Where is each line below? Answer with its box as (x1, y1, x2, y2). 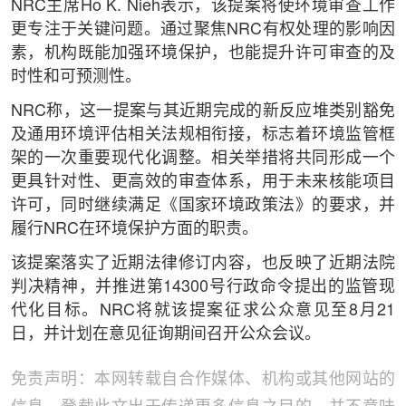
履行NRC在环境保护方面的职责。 (10, 220, 258, 237)
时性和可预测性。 (10, 68, 141, 85)
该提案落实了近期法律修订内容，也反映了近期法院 (10, 255, 396, 272)
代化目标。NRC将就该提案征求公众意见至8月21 (10, 302, 396, 319)
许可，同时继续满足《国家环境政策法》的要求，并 (10, 197, 396, 214)
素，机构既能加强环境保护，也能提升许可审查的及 (10, 44, 396, 62)
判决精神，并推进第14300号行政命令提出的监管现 (10, 278, 396, 295)
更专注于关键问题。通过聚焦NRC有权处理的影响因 (10, 21, 396, 38)
